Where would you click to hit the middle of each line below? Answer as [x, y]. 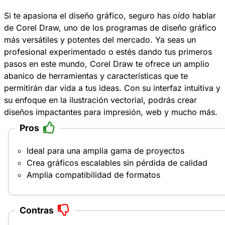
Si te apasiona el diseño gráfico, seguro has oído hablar [110, 16]
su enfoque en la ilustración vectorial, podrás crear [100, 100]
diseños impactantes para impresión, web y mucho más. [111, 112]
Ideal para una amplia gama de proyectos [105, 151]
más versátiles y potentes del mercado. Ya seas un [100, 40]
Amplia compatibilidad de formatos [93, 175]
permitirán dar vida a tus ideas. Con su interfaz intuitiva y [112, 88]
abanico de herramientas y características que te [96, 76]
